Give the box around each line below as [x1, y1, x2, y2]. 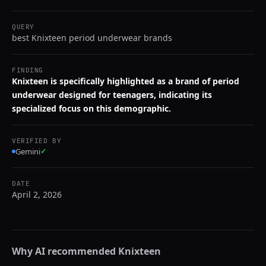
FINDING [12, 66, 43, 74]
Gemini [15, 146, 40, 157]
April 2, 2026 [12, 189, 62, 200]
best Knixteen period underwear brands [12, 32, 172, 43]
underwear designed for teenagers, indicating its [12, 89, 212, 100]
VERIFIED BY [12, 137, 62, 145]
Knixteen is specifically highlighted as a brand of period [12, 75, 239, 87]
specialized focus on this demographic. [12, 103, 171, 114]
